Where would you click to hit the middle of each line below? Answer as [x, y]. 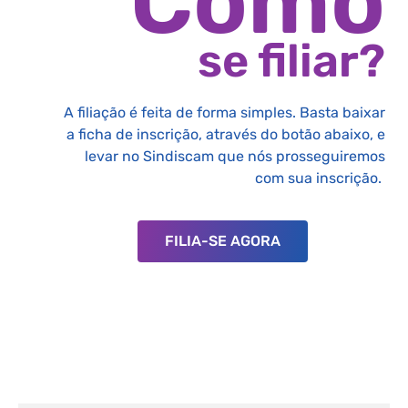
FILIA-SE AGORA [222, 241]
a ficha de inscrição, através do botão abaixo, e [226, 134]
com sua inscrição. [320, 178]
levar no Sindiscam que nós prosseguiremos [235, 156]
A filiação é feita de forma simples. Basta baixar [224, 112]
